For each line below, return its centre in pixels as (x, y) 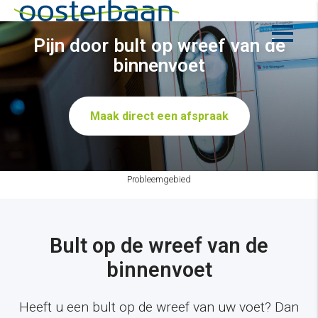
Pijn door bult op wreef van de (159, 45)
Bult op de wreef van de (159, 246)
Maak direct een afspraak (159, 116)
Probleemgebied (159, 179)
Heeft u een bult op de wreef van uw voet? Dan (159, 307)
